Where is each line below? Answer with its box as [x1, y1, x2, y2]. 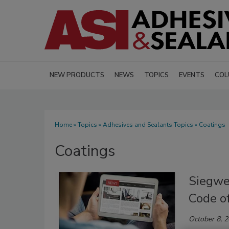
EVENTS [179, 71, 204, 80]
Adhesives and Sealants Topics [103, 121, 193, 129]
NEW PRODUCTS [50, 71, 104, 80]
